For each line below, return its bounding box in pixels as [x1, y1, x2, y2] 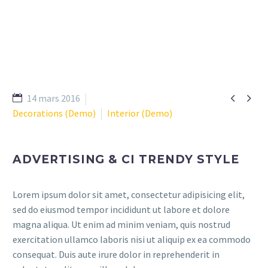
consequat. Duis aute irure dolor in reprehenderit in [13, 248, 220, 260]
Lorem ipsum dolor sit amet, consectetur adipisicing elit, [13, 188, 245, 200]
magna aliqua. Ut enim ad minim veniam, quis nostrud [13, 218, 230, 230]
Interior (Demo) [107, 107, 172, 119]
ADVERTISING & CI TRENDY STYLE [13, 153, 239, 166]
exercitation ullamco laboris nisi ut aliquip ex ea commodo [13, 233, 251, 245]
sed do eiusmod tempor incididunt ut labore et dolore [13, 203, 230, 215]
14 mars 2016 [27, 92, 80, 104]
